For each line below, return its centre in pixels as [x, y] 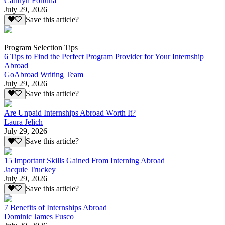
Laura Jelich [23, 122]
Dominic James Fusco [39, 216]
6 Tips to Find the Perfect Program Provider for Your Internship [104, 56]
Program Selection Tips [41, 47]
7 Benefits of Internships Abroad [55, 207]
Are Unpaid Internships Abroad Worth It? [70, 113]
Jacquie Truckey [30, 169]
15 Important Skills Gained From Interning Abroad [84, 160]
